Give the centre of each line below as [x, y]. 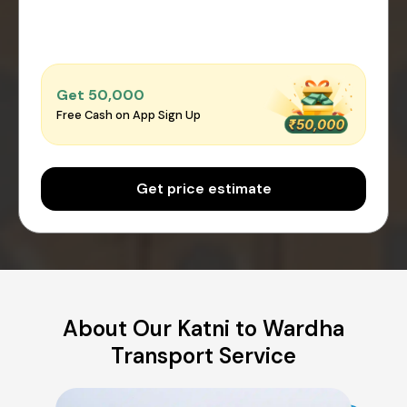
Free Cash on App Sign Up [129, 115]
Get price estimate [203, 188]
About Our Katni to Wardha [203, 328]
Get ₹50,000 [100, 95]
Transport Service [203, 355]
